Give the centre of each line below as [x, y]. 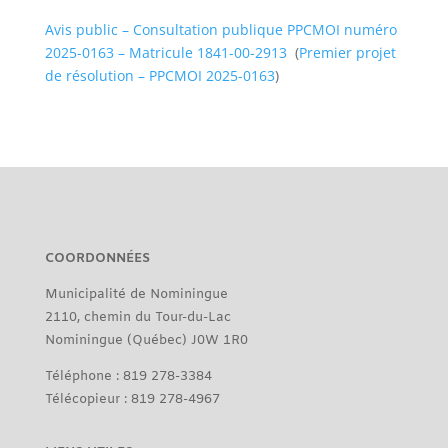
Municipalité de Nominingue [136, 294]
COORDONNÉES [97, 258]
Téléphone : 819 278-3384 [128, 376]
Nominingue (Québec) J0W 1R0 [146, 340]
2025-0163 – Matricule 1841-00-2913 [165, 52]
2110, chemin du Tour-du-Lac [137, 317]
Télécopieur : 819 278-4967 [132, 399]
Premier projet [347, 52]
